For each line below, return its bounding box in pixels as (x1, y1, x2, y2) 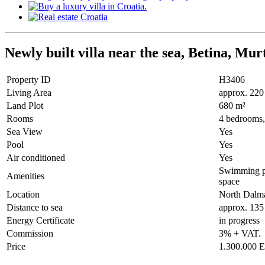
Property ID (7, 74, 51, 85)
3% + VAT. (219, 228, 261, 238)
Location (7, 189, 40, 199)
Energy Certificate (7, 215, 75, 225)
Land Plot (7, 100, 43, 111)
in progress (219, 215, 260, 225)
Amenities (7, 170, 44, 181)
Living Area (7, 87, 51, 98)
